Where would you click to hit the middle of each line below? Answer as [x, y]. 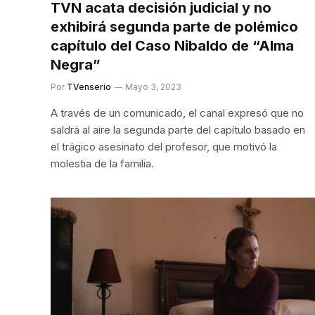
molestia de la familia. [102, 163]
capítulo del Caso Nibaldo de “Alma [172, 46]
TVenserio [89, 87]
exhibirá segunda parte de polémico [174, 27]
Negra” [76, 65]
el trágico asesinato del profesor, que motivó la [164, 147]
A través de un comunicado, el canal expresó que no [177, 113]
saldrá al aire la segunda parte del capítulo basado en [178, 130]
